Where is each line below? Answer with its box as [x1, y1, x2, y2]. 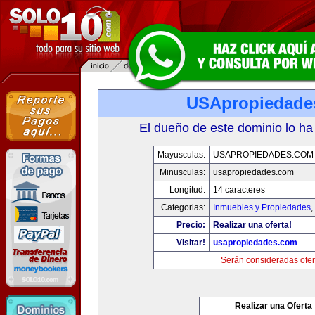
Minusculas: [159, 167, 205, 177]
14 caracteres [212, 185, 265, 195]
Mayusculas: [157, 150, 205, 160]
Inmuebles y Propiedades [212, 202, 311, 212]
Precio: [176, 220, 205, 230]
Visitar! [176, 238, 205, 247]
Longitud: [169, 185, 205, 195]
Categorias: [160, 202, 205, 212]
